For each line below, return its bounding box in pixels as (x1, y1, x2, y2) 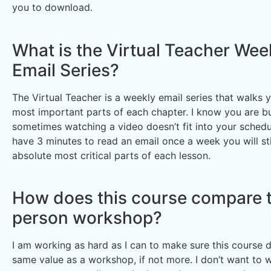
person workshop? (12, 207, 162, 229)
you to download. (12, 1, 93, 14)
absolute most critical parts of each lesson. (12, 149, 211, 162)
